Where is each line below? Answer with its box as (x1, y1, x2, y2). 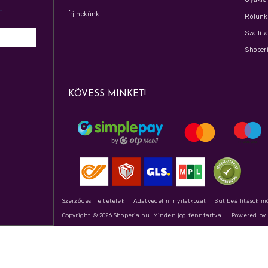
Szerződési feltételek (62, 197, 124, 205)
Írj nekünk (68, 10, 100, 18)
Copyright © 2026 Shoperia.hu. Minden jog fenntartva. (62, 211, 223, 219)
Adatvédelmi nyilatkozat (133, 197, 206, 205)
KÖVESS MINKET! (68, 90, 146, 99)
